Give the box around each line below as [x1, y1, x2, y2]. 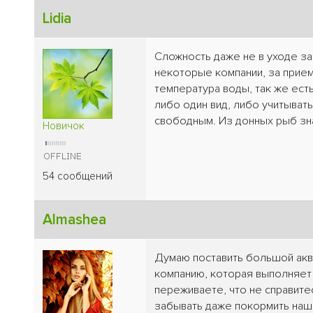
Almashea [43, 210, 106, 228]
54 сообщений [43, 169, 112, 182]
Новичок [43, 119, 85, 132]
